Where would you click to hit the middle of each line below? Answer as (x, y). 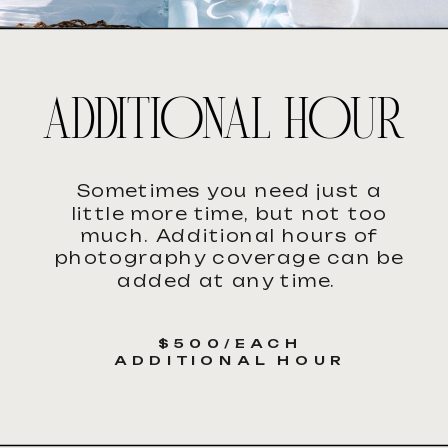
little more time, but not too (229, 213)
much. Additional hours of (229, 236)
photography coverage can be (230, 258)
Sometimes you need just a (230, 191)
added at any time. (230, 281)
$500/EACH (230, 343)
